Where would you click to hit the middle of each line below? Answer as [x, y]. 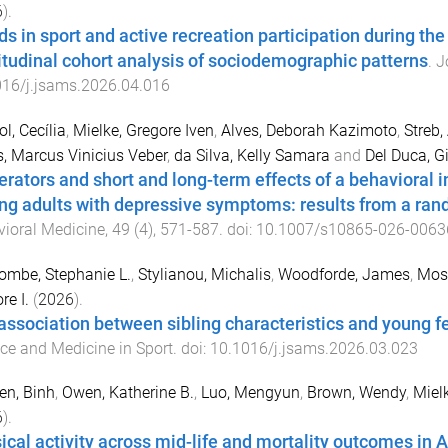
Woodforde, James [343, 274]
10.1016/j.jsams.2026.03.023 [313, 348]
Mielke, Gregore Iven [143, 130]
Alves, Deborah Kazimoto [308, 130]
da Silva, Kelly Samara [251, 155]
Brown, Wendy [356, 393]
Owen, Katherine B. [127, 393]
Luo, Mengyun [250, 393]
